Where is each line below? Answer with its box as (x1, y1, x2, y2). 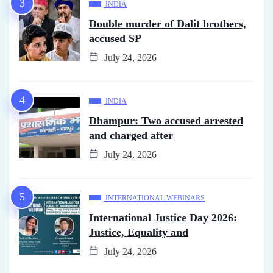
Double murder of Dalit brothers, (89, 17, 246, 30)
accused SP (89, 32, 141, 44)
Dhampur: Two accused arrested (89, 114, 243, 127)
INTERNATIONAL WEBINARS (105, 193, 205, 202)
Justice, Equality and (89, 225, 188, 238)
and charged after (89, 129, 173, 141)
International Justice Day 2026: (89, 211, 237, 224)
